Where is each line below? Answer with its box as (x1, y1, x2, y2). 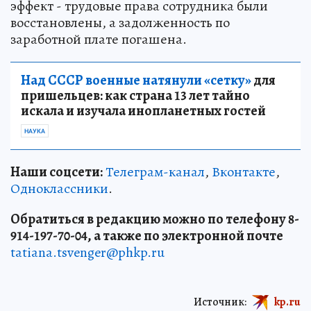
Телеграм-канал (106, 162, 205, 182)
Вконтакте (212, 162, 276, 182)
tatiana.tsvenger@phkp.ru (10, 243, 165, 262)
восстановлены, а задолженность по (10, 13, 230, 33)
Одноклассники (10, 179, 108, 199)
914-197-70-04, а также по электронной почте (10, 226, 283, 246)
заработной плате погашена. (10, 30, 187, 49)
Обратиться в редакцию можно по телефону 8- (10, 210, 299, 229)
